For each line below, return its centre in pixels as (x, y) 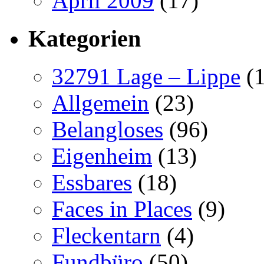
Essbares (92, 183)
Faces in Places (122, 209)
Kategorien (85, 38)
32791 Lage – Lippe (146, 77)
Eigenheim (102, 156)
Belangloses (108, 130)
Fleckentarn (106, 236)
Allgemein (100, 103)
